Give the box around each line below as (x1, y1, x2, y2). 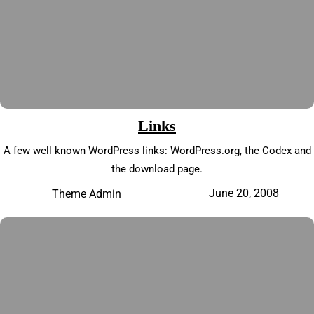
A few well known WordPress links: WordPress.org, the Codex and (3, 144, 311, 158)
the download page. (111, 163, 203, 176)
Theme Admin (52, 186, 122, 200)
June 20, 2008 (208, 186, 279, 200)
